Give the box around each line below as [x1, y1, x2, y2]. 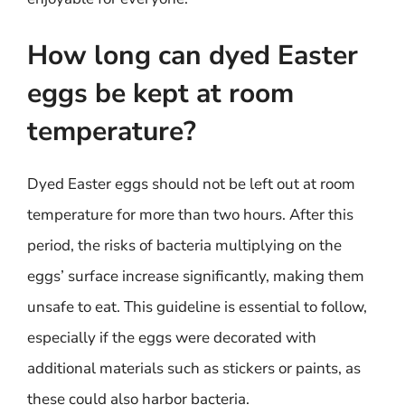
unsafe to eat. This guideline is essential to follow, [27, 297, 367, 317]
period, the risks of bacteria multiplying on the [27, 235, 342, 256]
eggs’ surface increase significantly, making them [27, 266, 364, 287]
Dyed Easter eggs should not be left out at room [27, 174, 355, 194]
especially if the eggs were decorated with [27, 327, 316, 348]
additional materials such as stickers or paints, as [27, 358, 361, 379]
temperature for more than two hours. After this [27, 204, 353, 225]
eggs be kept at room [27, 75, 294, 112]
